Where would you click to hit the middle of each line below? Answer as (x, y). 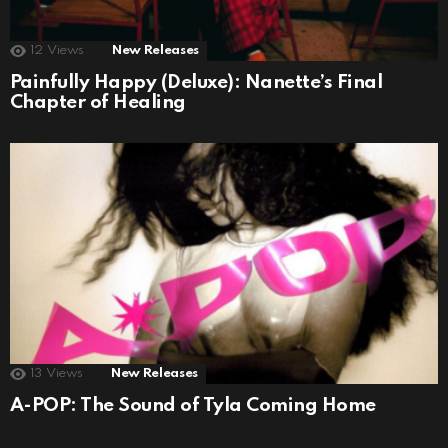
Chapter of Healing (98, 102)
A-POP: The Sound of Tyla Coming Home (193, 405)
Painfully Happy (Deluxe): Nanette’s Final (196, 82)
